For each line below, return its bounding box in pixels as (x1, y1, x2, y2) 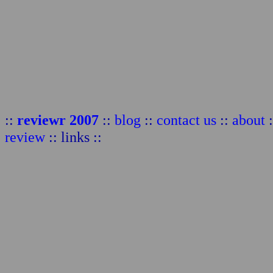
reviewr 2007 (17, 112, 99, 129)
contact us (157, 112, 216, 129)
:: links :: (45, 129, 102, 146)
